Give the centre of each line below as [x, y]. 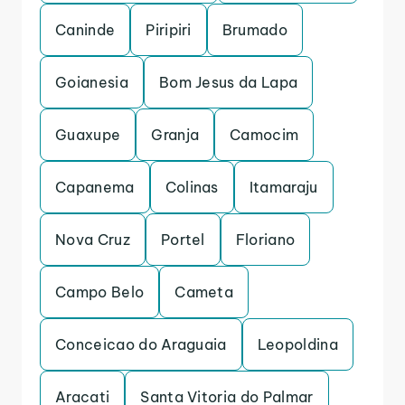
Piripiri [169, 30]
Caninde [85, 30]
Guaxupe [88, 135]
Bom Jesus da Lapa [228, 82]
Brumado [255, 30]
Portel [183, 240]
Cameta [204, 292]
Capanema [95, 187]
